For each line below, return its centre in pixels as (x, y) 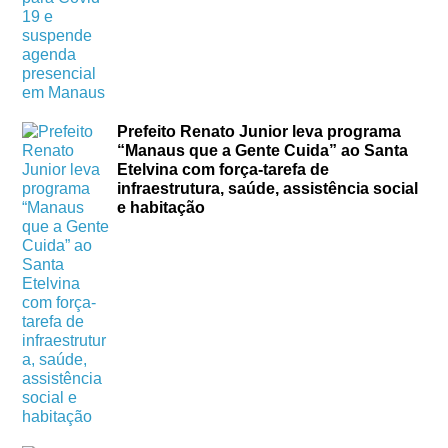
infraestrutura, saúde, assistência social (268, 189)
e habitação (161, 208)
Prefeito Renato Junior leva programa (259, 132)
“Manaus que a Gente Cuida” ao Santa (263, 151)
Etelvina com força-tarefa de (223, 170)
